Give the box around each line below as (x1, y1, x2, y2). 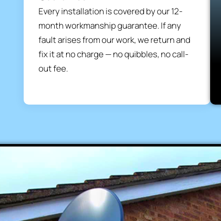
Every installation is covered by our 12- (38, 5, 183, 17)
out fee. (38, 63, 68, 74)
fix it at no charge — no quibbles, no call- (38, 48, 188, 60)
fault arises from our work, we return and (38, 34, 190, 46)
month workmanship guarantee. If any (38, 20, 181, 32)
